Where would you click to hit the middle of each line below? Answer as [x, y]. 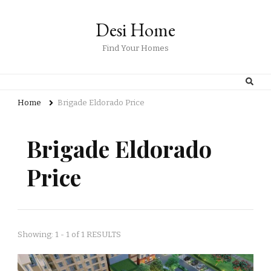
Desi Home [135, 30]
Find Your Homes [135, 48]
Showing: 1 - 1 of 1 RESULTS [69, 234]
